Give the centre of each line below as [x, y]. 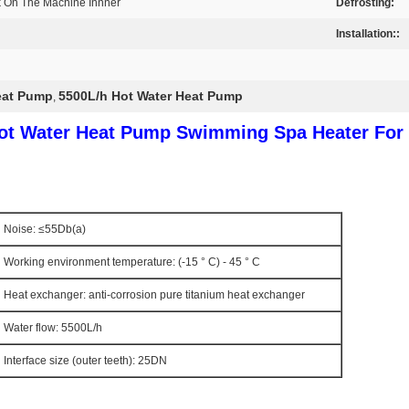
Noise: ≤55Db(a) [45, 229]
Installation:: [368, 34]
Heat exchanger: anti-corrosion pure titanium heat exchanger [154, 295]
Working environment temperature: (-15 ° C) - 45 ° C [132, 262]
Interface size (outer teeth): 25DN [85, 361]
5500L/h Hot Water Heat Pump [151, 96]
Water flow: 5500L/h [53, 328]
